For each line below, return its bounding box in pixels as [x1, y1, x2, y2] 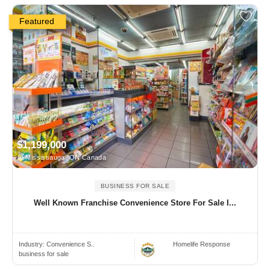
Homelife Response [173, 240, 231, 248]
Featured [19, 16, 54, 27]
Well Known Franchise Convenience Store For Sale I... [34, 198, 236, 208]
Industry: [19, 240, 46, 248]
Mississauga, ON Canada [24, 154, 107, 162]
